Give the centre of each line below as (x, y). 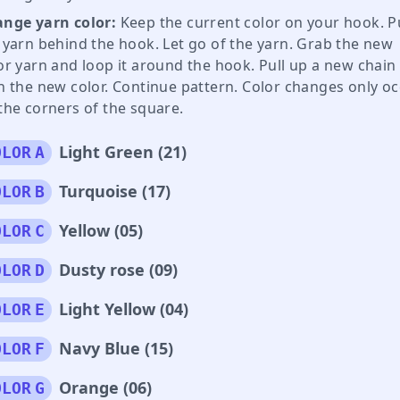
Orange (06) (105, 387)
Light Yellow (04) (124, 308)
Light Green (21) (123, 151)
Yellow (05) (101, 230)
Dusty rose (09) (118, 269)
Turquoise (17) (115, 191)
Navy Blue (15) (116, 348)
